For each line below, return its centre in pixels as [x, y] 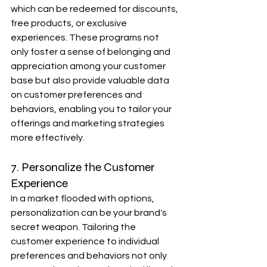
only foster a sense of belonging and [91, 52]
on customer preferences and [77, 95]
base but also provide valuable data [91, 80]
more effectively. [48, 138]
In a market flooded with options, [83, 198]
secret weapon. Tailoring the [74, 227]
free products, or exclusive [70, 23]
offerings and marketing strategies [89, 123]
